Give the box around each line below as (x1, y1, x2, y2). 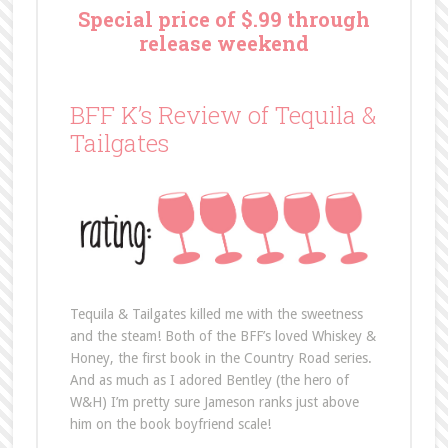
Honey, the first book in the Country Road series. (69, 350, 372, 367)
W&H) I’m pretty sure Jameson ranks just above (69, 394, 359, 411)
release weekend (138, 30, 309, 56)
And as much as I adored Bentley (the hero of (69, 372, 349, 389)
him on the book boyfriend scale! (69, 416, 271, 433)
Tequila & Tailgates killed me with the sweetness (69, 306, 363, 323)
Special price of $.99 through (77, 6, 370, 32)
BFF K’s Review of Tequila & (69, 99, 377, 131)
